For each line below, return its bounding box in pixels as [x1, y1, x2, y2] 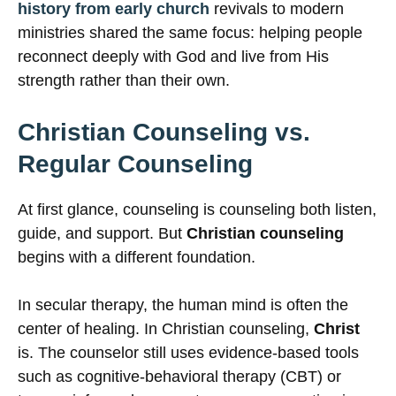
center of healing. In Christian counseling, [18, 320, 314, 339]
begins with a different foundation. [18, 248, 255, 267]
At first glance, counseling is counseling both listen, [18, 201, 377, 219]
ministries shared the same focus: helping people [18, 24, 362, 42]
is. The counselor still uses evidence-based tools [18, 344, 359, 362]
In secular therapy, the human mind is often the [18, 296, 348, 315]
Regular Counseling [18, 150, 253, 179]
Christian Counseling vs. [18, 118, 310, 147]
